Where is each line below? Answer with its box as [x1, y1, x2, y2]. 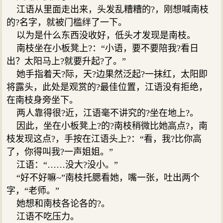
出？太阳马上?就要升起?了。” [6, 56, 126, 66]
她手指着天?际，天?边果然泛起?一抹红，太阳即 [6, 69, 208, 79]
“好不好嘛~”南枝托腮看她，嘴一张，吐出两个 [6, 172, 200, 183]
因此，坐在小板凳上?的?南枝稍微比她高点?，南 [6, 120, 208, 131]
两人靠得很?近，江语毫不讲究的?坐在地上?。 [6, 108, 199, 118]
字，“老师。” [6, 185, 60, 196]
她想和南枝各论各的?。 [6, 198, 111, 209]
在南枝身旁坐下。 [6, 95, 79, 105]
